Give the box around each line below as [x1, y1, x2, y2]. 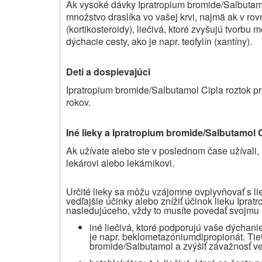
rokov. [66, 95, 91, 109]
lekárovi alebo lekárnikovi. [66, 156, 174, 170]
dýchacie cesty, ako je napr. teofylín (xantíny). [66, 35, 252, 49]
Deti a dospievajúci [66, 65, 150, 79]
